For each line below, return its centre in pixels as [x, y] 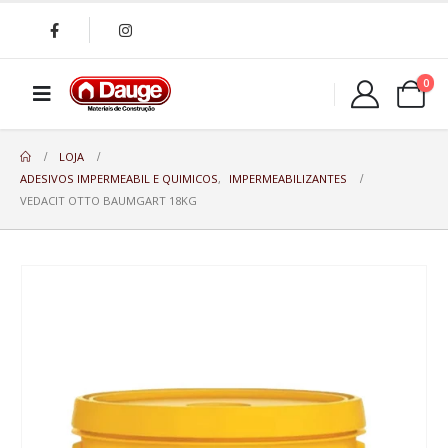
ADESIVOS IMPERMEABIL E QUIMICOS [119, 178]
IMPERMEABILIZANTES [288, 178]
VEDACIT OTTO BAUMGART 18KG [108, 200]
